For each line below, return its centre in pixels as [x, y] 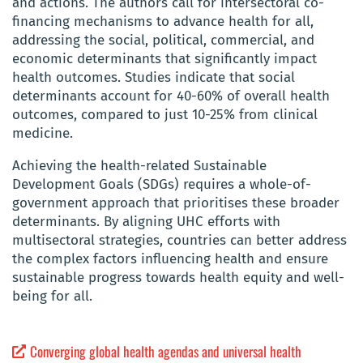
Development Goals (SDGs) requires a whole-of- [162, 185]
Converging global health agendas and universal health [166, 351]
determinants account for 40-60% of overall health [171, 96]
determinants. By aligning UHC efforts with [146, 222]
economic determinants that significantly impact [164, 59]
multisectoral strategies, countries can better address [179, 241]
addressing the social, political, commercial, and [163, 41]
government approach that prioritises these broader [176, 203]
